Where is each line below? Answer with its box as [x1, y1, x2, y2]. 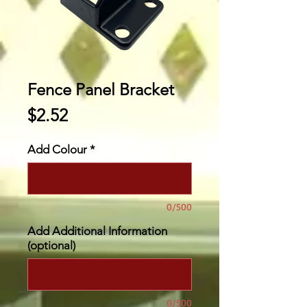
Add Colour [27, 142, 87, 156]
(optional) [27, 238, 75, 252]
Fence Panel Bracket [27, 79, 174, 99]
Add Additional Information [27, 223, 167, 238]
